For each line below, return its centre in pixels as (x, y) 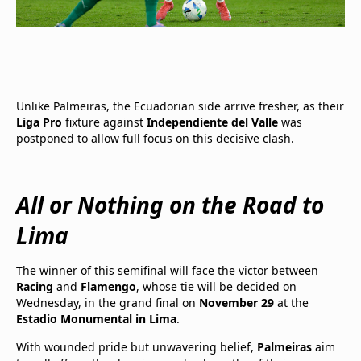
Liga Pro (39, 122)
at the (291, 302)
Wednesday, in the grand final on (108, 302)
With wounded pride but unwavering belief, (137, 346)
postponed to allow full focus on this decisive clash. (155, 138)
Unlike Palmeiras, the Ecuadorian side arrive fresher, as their (180, 106)
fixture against (104, 122)
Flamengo (108, 286)
